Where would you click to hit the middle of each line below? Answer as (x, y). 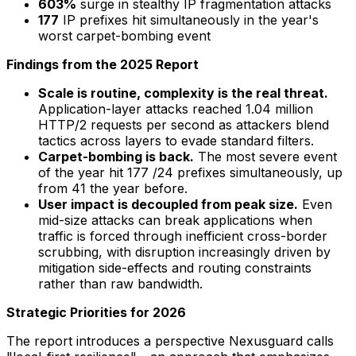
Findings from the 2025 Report (103, 64)
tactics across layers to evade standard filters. (176, 140)
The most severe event (265, 156)
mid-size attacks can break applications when (175, 220)
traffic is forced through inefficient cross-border (183, 236)
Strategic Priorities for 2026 (96, 312)
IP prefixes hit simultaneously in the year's (189, 19)
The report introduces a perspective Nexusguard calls (170, 341)
